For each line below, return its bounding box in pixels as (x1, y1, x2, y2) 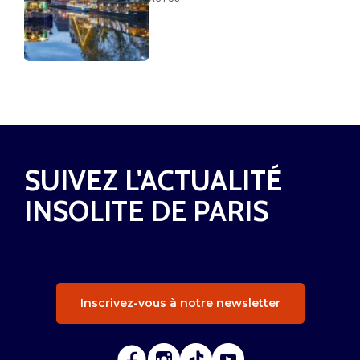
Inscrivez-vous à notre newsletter (80, 295, 280, 310)
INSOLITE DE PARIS (24, 193, 268, 228)
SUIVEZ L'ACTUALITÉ (24, 162, 282, 198)
